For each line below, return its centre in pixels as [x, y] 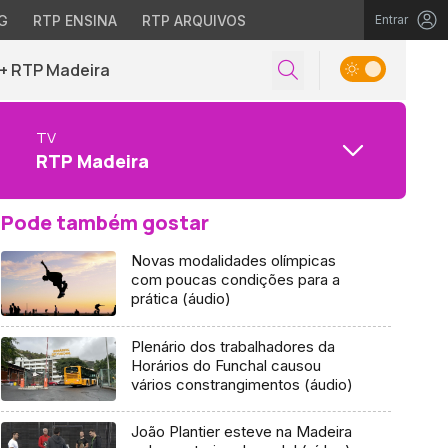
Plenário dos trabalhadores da [232, 346]
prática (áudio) [180, 298]
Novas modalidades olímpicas [233, 260]
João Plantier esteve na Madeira [241, 432]
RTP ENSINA [74, 20]
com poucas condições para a [235, 279]
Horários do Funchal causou [225, 365]
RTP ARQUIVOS [193, 20]
